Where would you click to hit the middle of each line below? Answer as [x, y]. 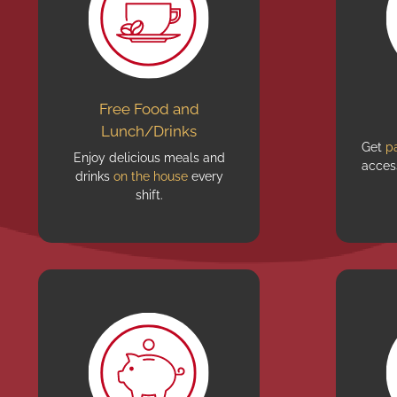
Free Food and [149, 109]
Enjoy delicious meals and [149, 158]
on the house [150, 176]
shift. [149, 195]
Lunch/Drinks [149, 131]
